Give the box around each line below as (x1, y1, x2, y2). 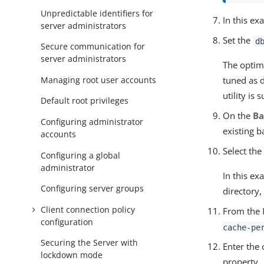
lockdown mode (41, 249, 103, 261)
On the (223, 110, 253, 122)
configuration (41, 216, 94, 227)
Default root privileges (41, 95, 129, 107)
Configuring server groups (41, 183, 144, 194)
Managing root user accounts (41, 74, 157, 85)
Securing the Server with (41, 237, 138, 249)
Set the (223, 34, 253, 47)
